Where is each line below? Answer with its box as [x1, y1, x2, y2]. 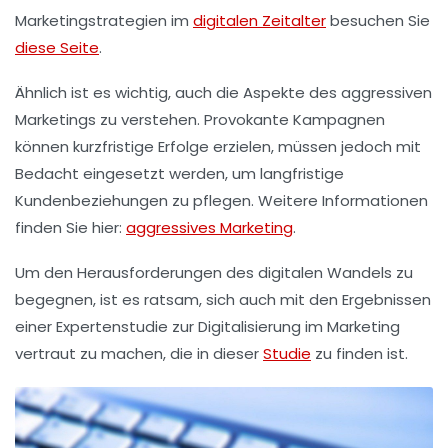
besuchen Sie [326, 10, 430, 32]
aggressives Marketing [126, 217, 293, 239]
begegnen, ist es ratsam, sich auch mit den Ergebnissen [15, 289, 431, 311]
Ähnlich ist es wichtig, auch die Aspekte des [15, 82, 341, 104]
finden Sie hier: [15, 217, 126, 239]
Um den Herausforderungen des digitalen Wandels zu [15, 262, 413, 284]
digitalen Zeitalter [193, 10, 326, 32]
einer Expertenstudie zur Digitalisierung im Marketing [15, 316, 400, 338]
